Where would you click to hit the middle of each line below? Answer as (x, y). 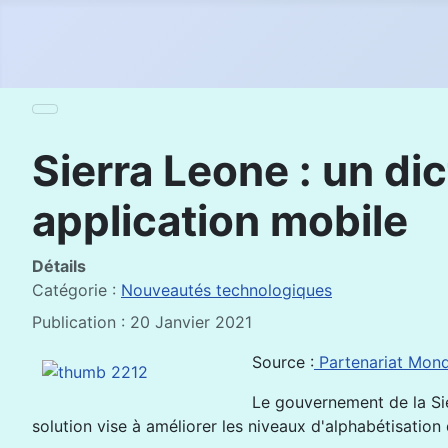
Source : (283, 362)
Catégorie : (76, 290)
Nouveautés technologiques (226, 290)
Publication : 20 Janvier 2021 (142, 322)
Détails (59, 266)
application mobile (220, 220)
